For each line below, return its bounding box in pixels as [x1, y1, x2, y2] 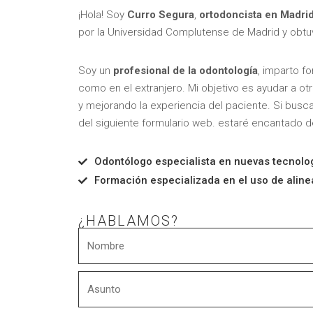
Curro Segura [127, 8, 194, 21]
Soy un [78, 64, 113, 77]
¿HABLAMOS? [78, 212, 179, 229]
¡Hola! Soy [78, 8, 127, 21]
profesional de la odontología [113, 64, 258, 77]
